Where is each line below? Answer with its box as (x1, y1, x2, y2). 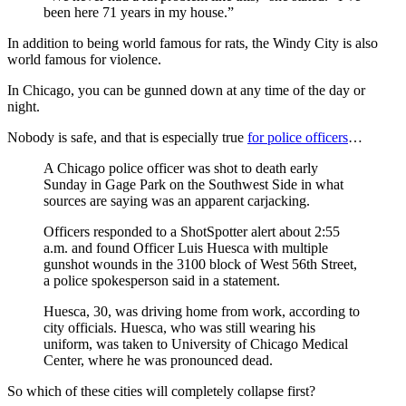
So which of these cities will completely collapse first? (7, 382, 315, 399)
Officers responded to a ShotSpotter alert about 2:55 (43, 223, 340, 239)
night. (7, 98, 40, 114)
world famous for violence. (7, 51, 161, 67)
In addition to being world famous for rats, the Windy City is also (7, 34, 378, 51)
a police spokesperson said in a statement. (43, 272, 280, 288)
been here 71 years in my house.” (43, 4, 234, 20)
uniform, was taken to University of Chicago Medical (43, 335, 348, 352)
